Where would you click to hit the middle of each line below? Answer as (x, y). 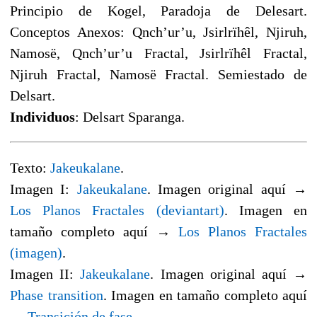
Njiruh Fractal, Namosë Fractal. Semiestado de (158, 74)
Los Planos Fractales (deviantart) (117, 210)
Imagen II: (45, 273)
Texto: (30, 167)
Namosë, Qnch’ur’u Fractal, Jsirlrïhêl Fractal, (158, 53)
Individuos (42, 116)
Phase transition (57, 295)
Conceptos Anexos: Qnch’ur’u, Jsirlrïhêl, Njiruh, (158, 31)
